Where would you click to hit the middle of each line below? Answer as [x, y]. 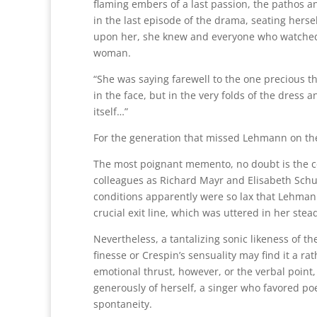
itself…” [111, 111]
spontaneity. [123, 304]
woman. [112, 53]
